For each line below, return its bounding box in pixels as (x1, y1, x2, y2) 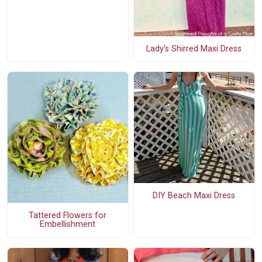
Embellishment (40, 219, 96, 230)
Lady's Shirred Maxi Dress (146, 43, 242, 54)
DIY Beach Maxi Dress (153, 191, 236, 201)
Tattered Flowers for (29, 211, 107, 221)
